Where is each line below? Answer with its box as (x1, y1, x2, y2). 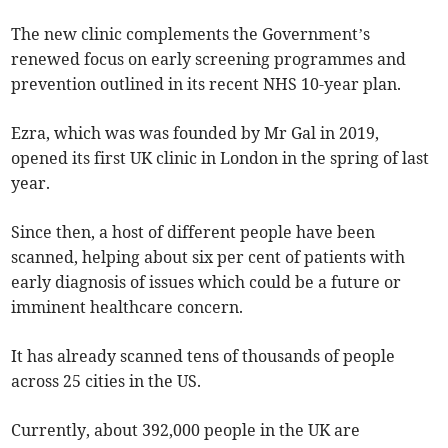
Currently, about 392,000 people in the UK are (11, 420, 361, 441)
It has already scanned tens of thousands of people (11, 346, 396, 367)
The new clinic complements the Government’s (11, 24, 371, 45)
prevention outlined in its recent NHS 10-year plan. (11, 74, 402, 95)
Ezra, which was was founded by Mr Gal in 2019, (11, 123, 380, 144)
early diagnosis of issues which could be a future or (11, 272, 402, 293)
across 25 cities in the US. (11, 371, 202, 392)
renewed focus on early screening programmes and (11, 49, 407, 70)
